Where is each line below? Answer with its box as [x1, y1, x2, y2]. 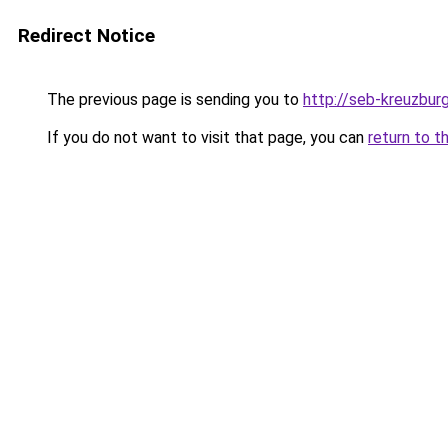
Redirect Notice [18, 24, 155, 47]
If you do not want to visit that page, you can [43, 128, 368, 147]
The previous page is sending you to [43, 90, 303, 109]
